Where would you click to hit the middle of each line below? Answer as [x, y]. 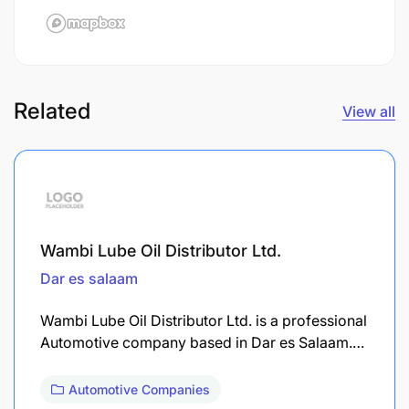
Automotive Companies [139, 389]
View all [369, 111]
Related [52, 110]
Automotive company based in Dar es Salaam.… [202, 342]
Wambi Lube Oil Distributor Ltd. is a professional [204, 320]
